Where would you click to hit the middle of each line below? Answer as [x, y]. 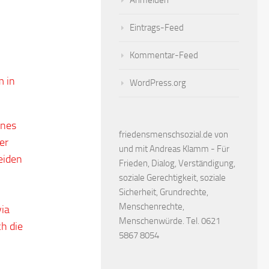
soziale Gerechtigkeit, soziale [172, 178]
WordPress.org [158, 83]
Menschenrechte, [152, 207]
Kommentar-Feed [164, 55]
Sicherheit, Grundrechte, [164, 192]
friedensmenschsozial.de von [174, 134]
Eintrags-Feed [157, 28]
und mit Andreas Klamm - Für [174, 149]
